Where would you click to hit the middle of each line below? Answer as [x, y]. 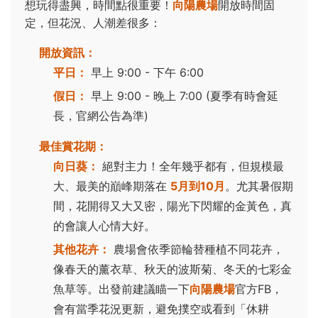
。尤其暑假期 [259, 186]
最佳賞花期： [73, 146]
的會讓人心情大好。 [104, 225]
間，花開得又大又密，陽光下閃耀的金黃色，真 [172, 205]
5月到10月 [198, 186]
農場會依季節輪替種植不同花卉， [197, 249]
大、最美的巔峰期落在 [112, 186]
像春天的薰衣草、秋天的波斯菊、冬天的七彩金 [172, 269]
